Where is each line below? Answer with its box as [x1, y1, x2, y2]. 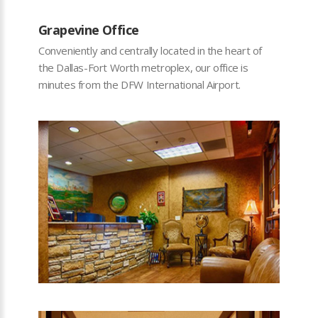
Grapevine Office [38, 21, 139, 38]
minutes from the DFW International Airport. [38, 77, 241, 92]
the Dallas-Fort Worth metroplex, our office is [38, 60, 248, 75]
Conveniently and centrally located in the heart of [38, 43, 263, 57]
